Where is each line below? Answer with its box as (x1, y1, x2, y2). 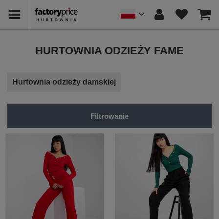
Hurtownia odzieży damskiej (12, 78, 116, 86)
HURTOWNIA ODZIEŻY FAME (35, 44, 184, 57)
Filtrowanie (90, 111, 129, 120)
